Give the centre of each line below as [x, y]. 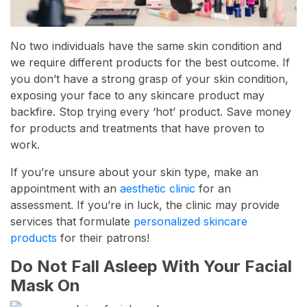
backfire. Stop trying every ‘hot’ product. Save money [151, 112]
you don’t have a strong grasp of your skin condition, [149, 79]
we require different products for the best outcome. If [150, 63]
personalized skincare [191, 222]
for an [213, 189]
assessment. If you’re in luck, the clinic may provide [145, 205]
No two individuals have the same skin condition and [146, 46]
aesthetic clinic [158, 189]
